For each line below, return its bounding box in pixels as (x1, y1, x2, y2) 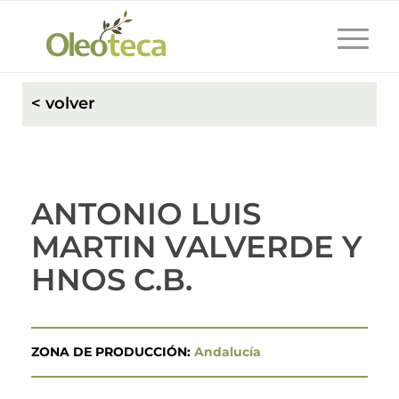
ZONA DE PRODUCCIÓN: (31, 343, 194, 360)
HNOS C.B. (31, 261, 192, 298)
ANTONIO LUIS (31, 195, 261, 232)
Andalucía (194, 343, 261, 360)
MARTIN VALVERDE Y (31, 228, 362, 265)
